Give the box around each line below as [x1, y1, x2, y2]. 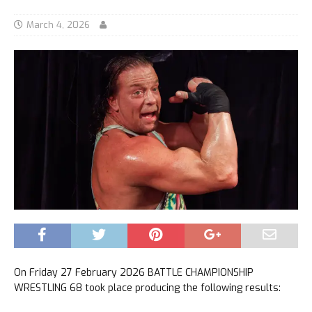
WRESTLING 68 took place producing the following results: [14, 281, 281, 295]
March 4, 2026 [26, 18, 90, 31]
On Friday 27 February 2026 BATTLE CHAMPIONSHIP [14, 266, 253, 280]
